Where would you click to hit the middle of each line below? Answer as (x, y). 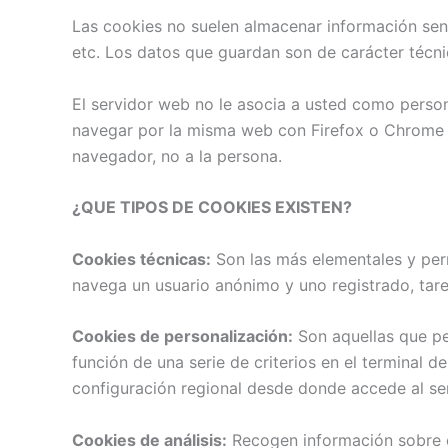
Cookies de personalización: (182, 336)
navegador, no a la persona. (177, 155)
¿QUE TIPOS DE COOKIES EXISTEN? (212, 207)
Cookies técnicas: (141, 258)
